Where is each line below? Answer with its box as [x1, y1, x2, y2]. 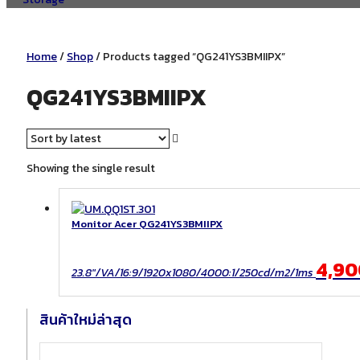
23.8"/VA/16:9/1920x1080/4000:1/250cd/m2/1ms [72, 264, 313, 282]
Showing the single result [27, 160, 155, 178]
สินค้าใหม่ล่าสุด [39, 309, 132, 331]
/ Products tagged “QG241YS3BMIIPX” [93, 47, 285, 65]
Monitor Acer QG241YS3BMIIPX [72, 216, 223, 232]
